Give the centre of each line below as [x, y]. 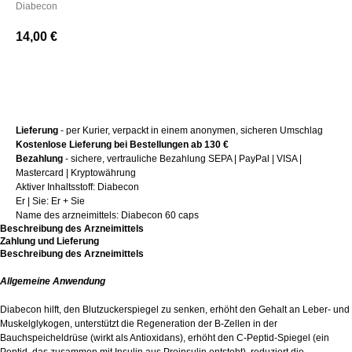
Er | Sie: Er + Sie [50, 202]
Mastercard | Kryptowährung [76, 173]
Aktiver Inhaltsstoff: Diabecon [77, 187]
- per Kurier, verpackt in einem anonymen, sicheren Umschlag [191, 131]
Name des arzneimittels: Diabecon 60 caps [107, 216]
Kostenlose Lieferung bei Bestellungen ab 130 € [122, 145]
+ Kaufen [176, 81]
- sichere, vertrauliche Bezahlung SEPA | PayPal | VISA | [182, 159]
